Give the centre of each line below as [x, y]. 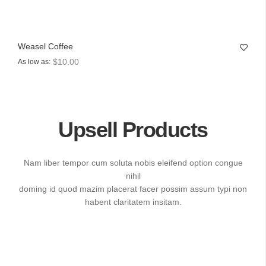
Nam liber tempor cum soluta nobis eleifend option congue [133, 162]
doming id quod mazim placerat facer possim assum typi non [133, 189]
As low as [33, 61]
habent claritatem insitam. [133, 202]
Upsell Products [133, 129]
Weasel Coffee [45, 46]
